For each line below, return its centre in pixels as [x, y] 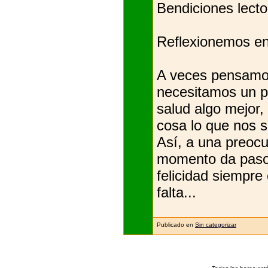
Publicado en [175, 224]
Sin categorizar [216, 224]
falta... [176, 192]
